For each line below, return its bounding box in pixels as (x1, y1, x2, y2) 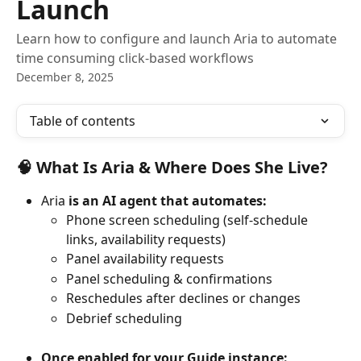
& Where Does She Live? (135, 156, 328, 178)
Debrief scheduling (66, 309, 182, 327)
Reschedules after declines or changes (66, 289, 301, 308)
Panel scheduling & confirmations (66, 269, 272, 288)
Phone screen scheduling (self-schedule (66, 211, 311, 230)
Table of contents (30, 112, 135, 130)
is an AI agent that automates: (65, 192, 267, 210)
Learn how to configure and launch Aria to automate (16, 30, 337, 48)
